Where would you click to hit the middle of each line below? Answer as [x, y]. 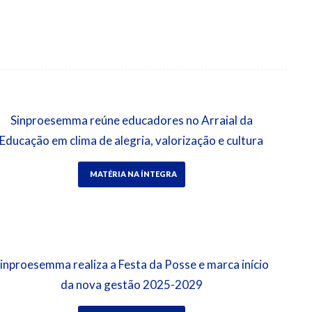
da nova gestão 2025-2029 [131, 285]
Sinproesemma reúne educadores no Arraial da [131, 120]
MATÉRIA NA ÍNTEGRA [133, 173]
